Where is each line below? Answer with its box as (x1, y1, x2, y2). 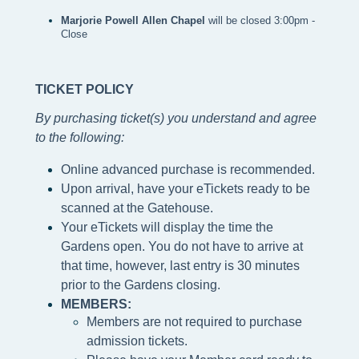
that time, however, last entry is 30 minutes (61, 259, 300, 273)
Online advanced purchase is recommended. (61, 163, 315, 177)
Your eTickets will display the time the (61, 220, 273, 235)
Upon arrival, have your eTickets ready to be (61, 182, 310, 196)
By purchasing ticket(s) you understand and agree (35, 111, 317, 126)
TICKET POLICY (35, 83, 134, 97)
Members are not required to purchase (87, 315, 302, 329)
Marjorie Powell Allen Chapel (61, 14, 208, 27)
